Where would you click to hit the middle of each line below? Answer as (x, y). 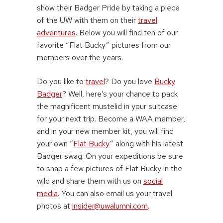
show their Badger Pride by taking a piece (108, 8)
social (153, 181)
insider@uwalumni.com (110, 206)
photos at (55, 206)
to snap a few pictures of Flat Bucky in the (110, 169)
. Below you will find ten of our (127, 33)
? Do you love (130, 82)
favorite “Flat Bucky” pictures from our (104, 45)
